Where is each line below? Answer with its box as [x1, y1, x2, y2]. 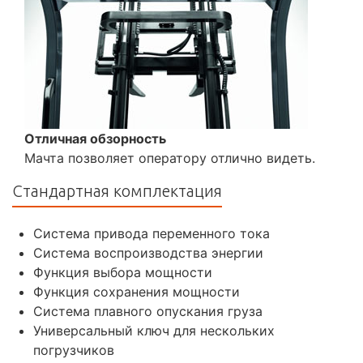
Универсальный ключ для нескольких [33, 322, 275, 340]
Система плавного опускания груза [33, 303, 263, 320]
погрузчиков [33, 342, 114, 359]
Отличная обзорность [24, 130, 166, 147]
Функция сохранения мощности [33, 284, 240, 301]
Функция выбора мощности [33, 264, 212, 281]
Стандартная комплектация [12, 181, 222, 201]
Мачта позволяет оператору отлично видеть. [24, 150, 315, 167]
